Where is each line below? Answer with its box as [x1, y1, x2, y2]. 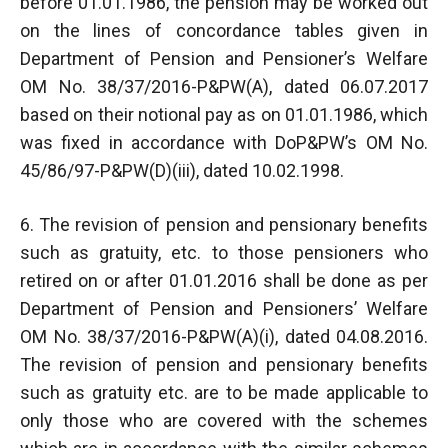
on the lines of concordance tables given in [20, 19, 428, 41]
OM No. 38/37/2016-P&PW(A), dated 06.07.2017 [20, 75, 428, 97]
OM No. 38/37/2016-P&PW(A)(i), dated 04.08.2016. [20, 325, 428, 347]
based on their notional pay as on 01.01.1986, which [20, 103, 428, 125]
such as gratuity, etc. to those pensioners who [20, 241, 428, 263]
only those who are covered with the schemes [20, 409, 428, 431]
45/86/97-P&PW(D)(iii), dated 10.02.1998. [20, 159, 344, 181]
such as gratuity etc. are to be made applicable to [20, 381, 428, 403]
